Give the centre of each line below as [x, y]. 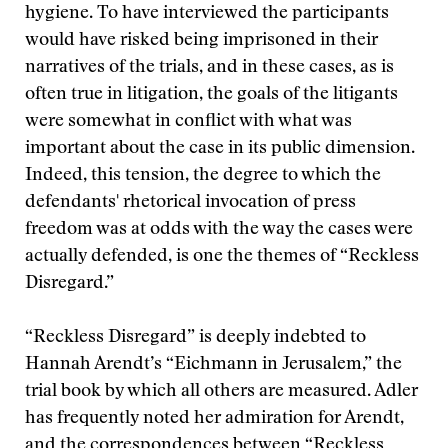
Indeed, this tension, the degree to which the [203, 176]
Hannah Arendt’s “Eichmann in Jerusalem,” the [213, 365]
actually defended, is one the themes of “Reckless [222, 257]
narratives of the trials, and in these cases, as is [209, 68]
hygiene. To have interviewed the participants [207, 14]
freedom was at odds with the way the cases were [219, 230]
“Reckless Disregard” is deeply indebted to [195, 338]
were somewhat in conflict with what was [188, 122]
